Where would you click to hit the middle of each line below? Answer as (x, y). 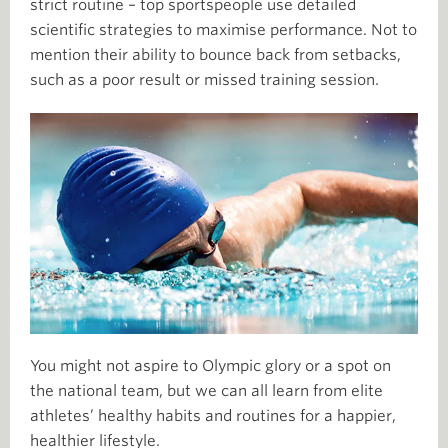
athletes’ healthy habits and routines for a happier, (213, 415)
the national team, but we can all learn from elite (206, 390)
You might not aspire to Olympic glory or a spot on (210, 365)
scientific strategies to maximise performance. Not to (223, 30)
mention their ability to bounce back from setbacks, (215, 55)
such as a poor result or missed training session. (204, 80)
